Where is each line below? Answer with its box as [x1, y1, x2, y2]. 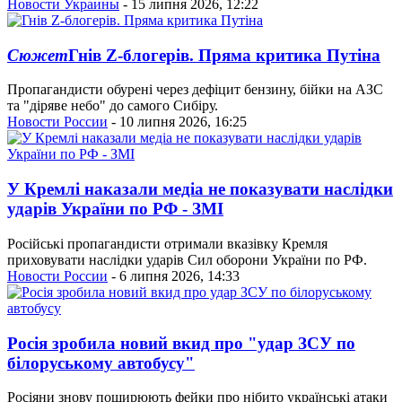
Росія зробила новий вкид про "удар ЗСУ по [7, 333, 355, 353]
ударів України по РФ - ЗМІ [7, 199, 223, 219]
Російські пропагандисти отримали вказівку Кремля [7, 235, 328, 251]
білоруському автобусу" [7, 353, 195, 372]
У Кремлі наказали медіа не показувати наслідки [7, 179, 393, 199]
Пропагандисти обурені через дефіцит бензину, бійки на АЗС [7, 82, 383, 98]
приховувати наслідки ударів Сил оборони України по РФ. [7, 251, 367, 267]
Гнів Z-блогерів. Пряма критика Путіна [68, 45, 380, 65]
